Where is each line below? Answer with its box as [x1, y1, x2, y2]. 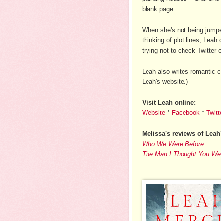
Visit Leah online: [142, 98, 196, 106]
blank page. [142, 5, 175, 13]
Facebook [172, 109, 200, 116]
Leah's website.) [142, 77, 188, 85]
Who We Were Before [142, 140, 204, 147]
